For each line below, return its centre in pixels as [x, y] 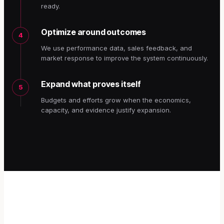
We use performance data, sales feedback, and [116, 48]
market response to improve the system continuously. [124, 58]
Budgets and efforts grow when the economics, [116, 100]
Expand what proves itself [91, 84]
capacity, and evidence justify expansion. [106, 110]
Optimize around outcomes [94, 32]
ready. [50, 6]
